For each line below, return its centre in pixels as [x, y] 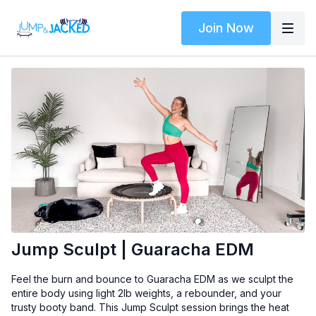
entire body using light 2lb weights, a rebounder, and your [146, 293]
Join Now [226, 28]
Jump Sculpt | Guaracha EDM [133, 250]
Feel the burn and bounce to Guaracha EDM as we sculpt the [152, 279]
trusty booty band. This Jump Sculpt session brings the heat [150, 308]
